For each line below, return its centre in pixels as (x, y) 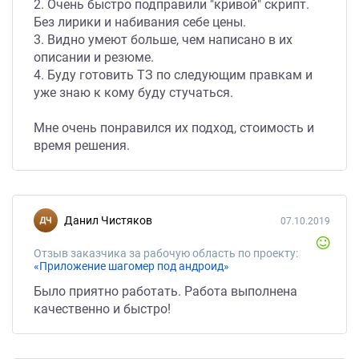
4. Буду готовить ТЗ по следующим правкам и (173, 75)
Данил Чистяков (113, 220)
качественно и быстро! (102, 309)
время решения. (82, 145)
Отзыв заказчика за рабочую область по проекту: (166, 253)
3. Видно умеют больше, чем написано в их (163, 40)
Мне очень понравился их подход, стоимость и (174, 128)
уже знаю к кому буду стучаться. (133, 93)
